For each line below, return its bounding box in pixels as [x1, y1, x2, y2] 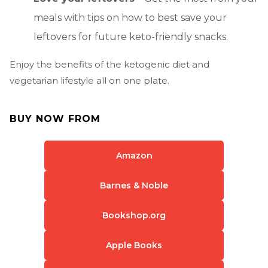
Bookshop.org [102, 210, 166, 221]
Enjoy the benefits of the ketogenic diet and [10, 59, 209, 71]
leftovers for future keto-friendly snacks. [33, 31, 228, 43]
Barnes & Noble [100, 180, 168, 191]
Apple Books [106, 240, 162, 251]
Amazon [115, 150, 153, 162]
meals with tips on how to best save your [33, 12, 227, 24]
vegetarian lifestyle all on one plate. [10, 75, 169, 87]
